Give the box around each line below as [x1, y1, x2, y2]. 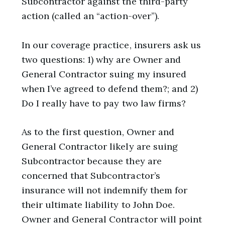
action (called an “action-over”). [21, 10, 159, 22]
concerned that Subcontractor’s [21, 170, 160, 182]
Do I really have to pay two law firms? [21, 97, 186, 109]
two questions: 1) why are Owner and [21, 53, 181, 65]
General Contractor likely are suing [21, 141, 178, 153]
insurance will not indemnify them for [21, 184, 188, 196]
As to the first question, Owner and [21, 126, 174, 138]
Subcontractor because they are [21, 155, 162, 167]
